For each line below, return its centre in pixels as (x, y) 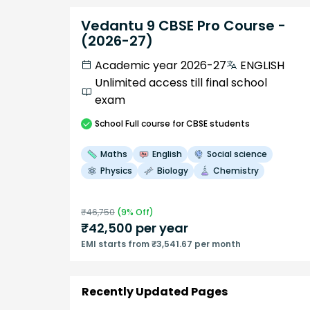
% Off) (140, 212)
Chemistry (236, 170)
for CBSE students (210, 123)
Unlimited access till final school (181, 82)
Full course (148, 123)
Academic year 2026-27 (161, 65)
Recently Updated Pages (155, 291)
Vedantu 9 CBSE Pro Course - (183, 25)
